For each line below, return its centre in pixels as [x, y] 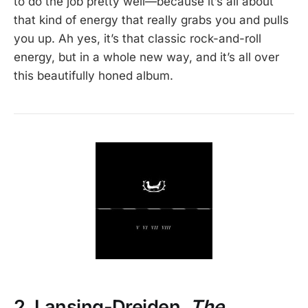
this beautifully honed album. [93, 76]
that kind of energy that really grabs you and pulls [151, 20]
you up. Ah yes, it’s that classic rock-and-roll [137, 39]
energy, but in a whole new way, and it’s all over [146, 57]
